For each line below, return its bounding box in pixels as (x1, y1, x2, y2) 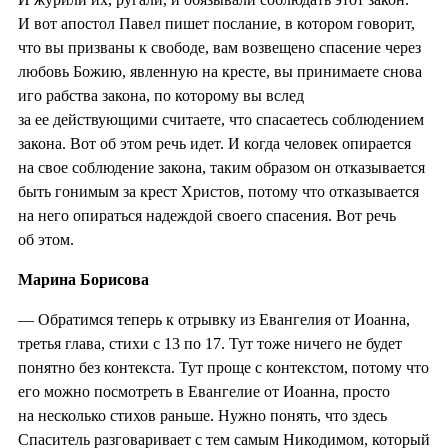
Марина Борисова (18, 270, 149, 288)
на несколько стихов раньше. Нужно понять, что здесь (18, 406, 387, 424)
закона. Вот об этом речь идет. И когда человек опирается (18, 134, 411, 152)
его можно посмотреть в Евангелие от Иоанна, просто (18, 382, 390, 400)
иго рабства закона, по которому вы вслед (18, 86, 304, 104)
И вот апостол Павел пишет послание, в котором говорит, (18, 14, 415, 32)
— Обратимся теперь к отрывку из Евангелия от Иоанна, (18, 310, 410, 328)
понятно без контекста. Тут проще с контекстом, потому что (18, 358, 429, 376)
